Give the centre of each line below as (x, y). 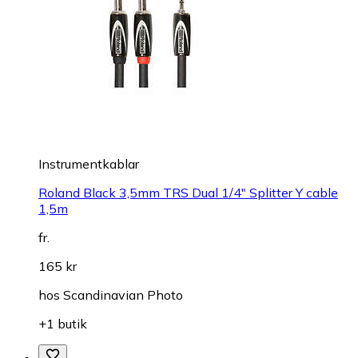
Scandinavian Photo (123, 295)
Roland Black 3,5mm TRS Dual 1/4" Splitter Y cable (188, 193)
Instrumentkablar (89, 164)
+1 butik (63, 324)
